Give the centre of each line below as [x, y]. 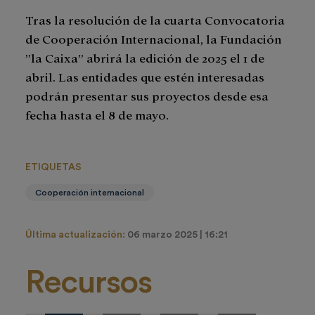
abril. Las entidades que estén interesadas [145, 77]
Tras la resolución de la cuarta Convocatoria [155, 20]
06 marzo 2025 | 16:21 [178, 235]
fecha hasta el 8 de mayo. [98, 115]
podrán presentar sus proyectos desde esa [147, 96]
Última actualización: [76, 235]
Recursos [89, 283]
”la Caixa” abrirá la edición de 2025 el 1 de [145, 58]
